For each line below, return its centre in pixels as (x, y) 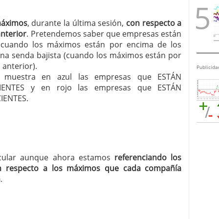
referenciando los (148, 157)
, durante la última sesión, (77, 23)
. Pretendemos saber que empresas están (104, 34)
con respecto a (154, 23)
